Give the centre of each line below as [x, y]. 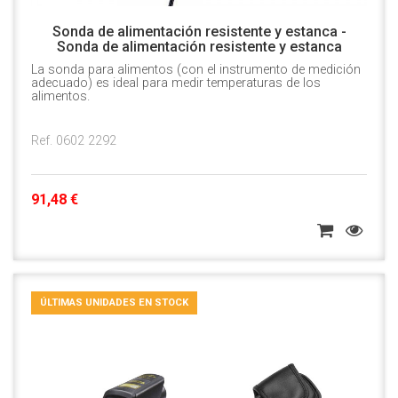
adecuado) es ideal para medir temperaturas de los [176, 84]
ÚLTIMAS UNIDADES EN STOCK [114, 303]
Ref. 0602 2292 [74, 141]
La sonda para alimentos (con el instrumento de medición [196, 70]
